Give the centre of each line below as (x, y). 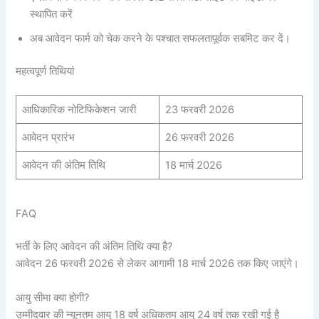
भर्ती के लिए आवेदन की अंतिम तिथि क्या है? (94, 247)
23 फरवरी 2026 (199, 109)
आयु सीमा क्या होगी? (53, 297)
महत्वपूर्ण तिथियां (45, 72)
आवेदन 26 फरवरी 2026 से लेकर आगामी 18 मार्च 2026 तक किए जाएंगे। (158, 264)
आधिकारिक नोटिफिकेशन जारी (79, 109)
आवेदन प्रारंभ (48, 137)
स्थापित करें (52, 15)
